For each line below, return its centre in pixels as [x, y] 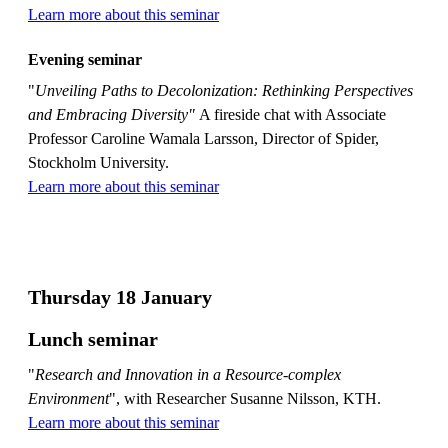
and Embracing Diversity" [111, 114]
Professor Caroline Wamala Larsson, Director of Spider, [203, 138]
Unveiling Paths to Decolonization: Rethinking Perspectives [224, 90]
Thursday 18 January [120, 296]
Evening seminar [85, 59]
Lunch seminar [93, 338]
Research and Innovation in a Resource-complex [188, 374]
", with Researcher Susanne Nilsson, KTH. [245, 398]
